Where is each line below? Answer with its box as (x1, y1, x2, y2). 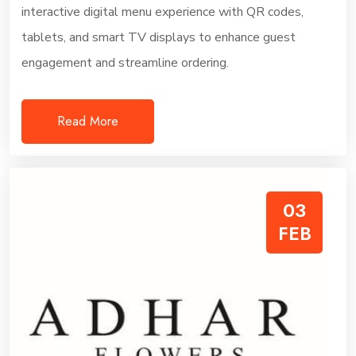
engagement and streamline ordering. (21, 54, 229, 72)
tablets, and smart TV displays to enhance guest (21, 29, 296, 46)
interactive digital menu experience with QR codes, (21, 3, 304, 21)
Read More (57, 112, 118, 130)
